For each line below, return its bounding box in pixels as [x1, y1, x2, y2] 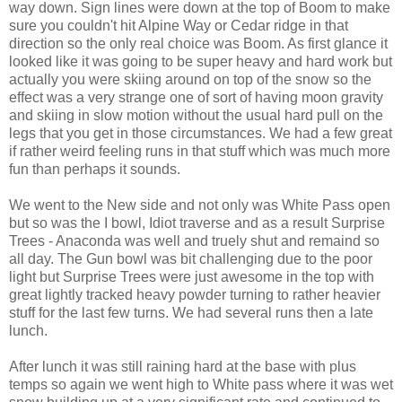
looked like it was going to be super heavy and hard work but [9, 53, 392, 69]
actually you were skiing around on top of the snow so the [9, 71, 371, 87]
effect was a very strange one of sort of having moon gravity [9, 89, 383, 105]
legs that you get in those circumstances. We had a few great [9, 125, 392, 141]
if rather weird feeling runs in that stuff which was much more [9, 143, 390, 159]
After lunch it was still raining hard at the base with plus [9, 358, 356, 374]
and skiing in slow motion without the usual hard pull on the [9, 107, 383, 123]
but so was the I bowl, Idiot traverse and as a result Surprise [9, 214, 385, 231]
